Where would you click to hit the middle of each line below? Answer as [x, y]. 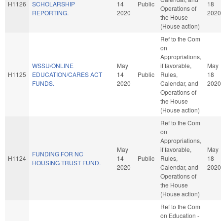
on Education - [180, 215]
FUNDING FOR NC [58, 153]
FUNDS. [43, 83]
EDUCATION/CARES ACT [67, 74]
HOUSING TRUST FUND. [66, 162]
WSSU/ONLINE [53, 65]
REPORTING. [50, 12]
